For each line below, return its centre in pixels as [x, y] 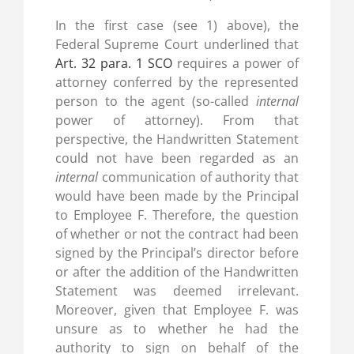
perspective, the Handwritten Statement [177, 139]
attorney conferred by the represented [177, 83]
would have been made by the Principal [177, 196]
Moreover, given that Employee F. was [177, 310]
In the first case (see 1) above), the [177, 26]
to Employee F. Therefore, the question [177, 215]
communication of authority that [200, 177]
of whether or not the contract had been [177, 234]
